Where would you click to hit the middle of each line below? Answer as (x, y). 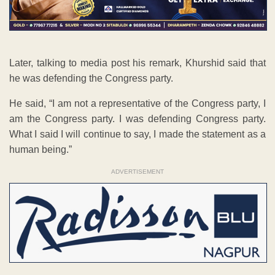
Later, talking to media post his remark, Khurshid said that (137, 63)
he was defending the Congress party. (91, 79)
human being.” (41, 150)
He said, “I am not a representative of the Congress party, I (137, 104)
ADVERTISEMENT (137, 172)
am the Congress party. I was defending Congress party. (137, 119)
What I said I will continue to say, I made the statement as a (137, 134)
